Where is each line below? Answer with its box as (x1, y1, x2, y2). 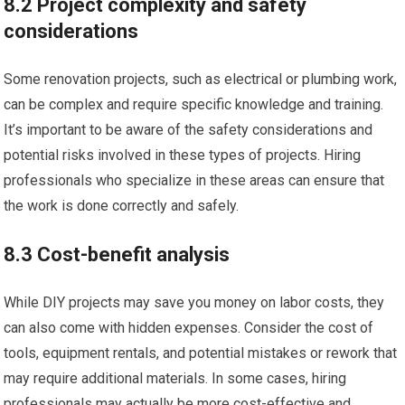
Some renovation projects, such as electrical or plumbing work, (4, 71, 398, 88)
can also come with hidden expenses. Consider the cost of (4, 319, 374, 336)
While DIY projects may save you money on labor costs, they (4, 294, 385, 311)
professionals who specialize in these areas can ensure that (4, 172, 385, 189)
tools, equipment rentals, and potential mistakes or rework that (4, 344, 398, 362)
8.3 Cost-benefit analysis (4, 243, 231, 266)
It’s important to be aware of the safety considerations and (4, 121, 373, 138)
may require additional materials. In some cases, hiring (4, 370, 347, 387)
